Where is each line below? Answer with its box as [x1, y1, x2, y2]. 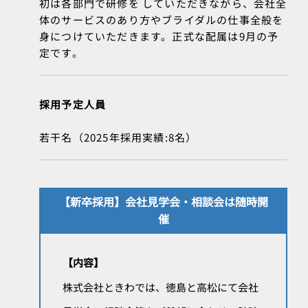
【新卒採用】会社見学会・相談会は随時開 [58, 193, 268, 210]
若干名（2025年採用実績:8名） [39, 130, 197, 145]
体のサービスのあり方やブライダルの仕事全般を [39, 12, 284, 27]
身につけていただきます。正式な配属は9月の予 [39, 29, 279, 44]
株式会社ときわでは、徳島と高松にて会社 [63, 279, 258, 294]
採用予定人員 [39, 97, 107, 112]
